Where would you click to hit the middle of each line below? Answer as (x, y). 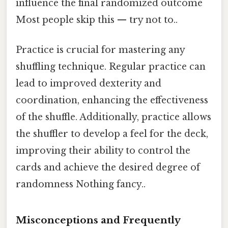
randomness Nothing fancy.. (81, 184)
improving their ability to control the (103, 151)
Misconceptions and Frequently (98, 220)
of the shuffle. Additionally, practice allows (113, 117)
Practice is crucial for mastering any (100, 50)
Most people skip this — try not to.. (97, 20)
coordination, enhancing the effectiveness (112, 101)
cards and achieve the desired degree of (108, 168)
